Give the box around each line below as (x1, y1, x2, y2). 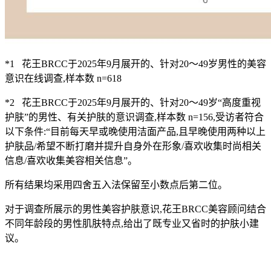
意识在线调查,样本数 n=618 (5, 73, 122, 84)
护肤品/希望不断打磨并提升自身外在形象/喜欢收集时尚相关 (5, 141, 261, 152)
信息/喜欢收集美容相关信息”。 (5, 155, 137, 166)
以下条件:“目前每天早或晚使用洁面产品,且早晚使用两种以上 (5, 126, 266, 137)
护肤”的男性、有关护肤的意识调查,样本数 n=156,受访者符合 (5, 112, 264, 123)
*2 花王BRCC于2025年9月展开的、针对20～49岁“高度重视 (5, 97, 261, 108)
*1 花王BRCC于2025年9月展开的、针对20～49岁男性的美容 (5, 59, 266, 70)
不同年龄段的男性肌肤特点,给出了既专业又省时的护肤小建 (5, 218, 259, 229)
